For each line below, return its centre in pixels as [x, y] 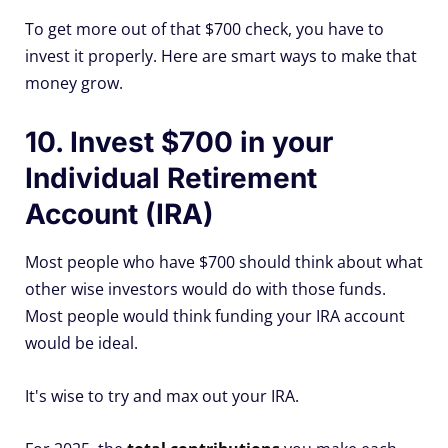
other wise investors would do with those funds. [205, 288]
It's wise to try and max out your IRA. [162, 395]
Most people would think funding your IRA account [215, 315]
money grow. [74, 82]
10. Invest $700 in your [179, 141]
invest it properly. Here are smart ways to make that [221, 55]
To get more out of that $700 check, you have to [204, 28]
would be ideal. [81, 342]
